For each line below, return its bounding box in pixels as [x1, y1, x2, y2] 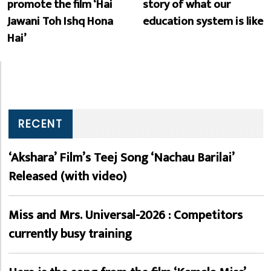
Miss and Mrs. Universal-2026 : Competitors [8, 204, 243, 226]
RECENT [18, 116, 63, 131]
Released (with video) [8, 165, 126, 187]
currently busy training [8, 223, 132, 244]
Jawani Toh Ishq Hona [7, 11, 113, 31]
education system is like [143, 11, 263, 31]
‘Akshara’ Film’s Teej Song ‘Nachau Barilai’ [8, 146, 234, 168]
